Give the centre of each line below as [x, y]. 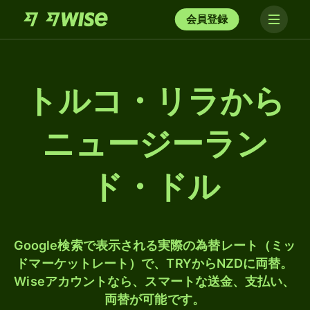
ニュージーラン [155, 144]
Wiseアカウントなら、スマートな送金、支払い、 [155, 281]
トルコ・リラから [155, 101]
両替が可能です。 [155, 299]
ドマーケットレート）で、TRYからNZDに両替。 [155, 263]
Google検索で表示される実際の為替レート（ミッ [155, 245]
